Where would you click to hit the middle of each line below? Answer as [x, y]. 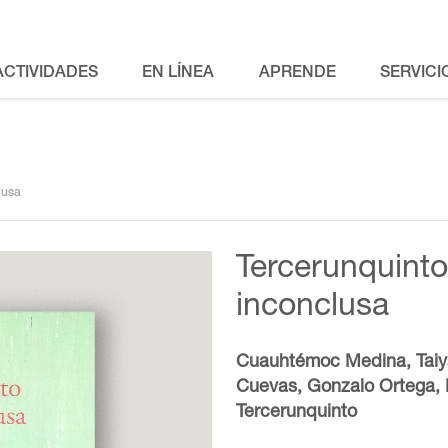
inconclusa [312, 308]
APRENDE [297, 74]
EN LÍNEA [178, 74]
